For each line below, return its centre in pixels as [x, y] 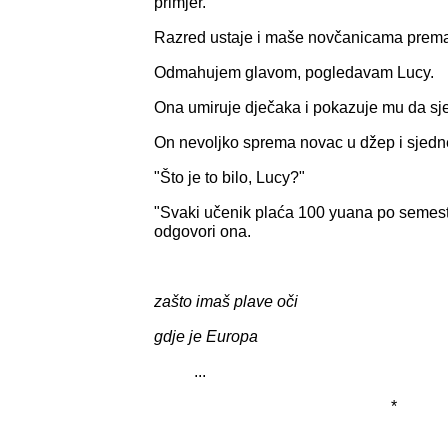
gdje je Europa [206, 336]
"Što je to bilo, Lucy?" [229, 177]
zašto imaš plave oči [226, 301]
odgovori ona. [202, 231]
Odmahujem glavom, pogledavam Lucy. [294, 72]
